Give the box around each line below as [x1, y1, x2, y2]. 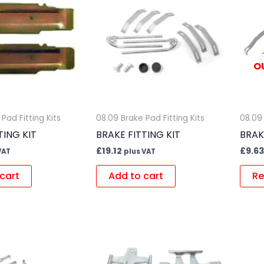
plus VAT [123, 147, 156, 157]
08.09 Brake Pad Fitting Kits [95, 113, 204, 124]
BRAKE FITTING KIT [95, 128, 180, 142]
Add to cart [108, 169, 163, 183]
